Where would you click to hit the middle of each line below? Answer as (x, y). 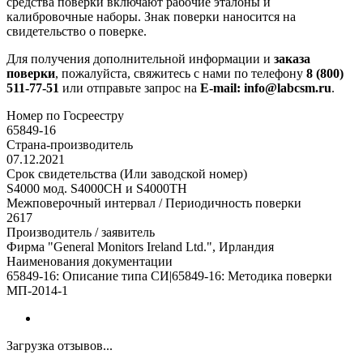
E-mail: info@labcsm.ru (266, 88)
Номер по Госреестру (65, 116)
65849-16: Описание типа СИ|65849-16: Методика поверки (169, 276)
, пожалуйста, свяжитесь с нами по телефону (181, 74)
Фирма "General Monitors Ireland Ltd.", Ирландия (140, 247)
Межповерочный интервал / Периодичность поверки (154, 203)
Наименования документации (90, 262)
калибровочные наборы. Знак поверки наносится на (151, 17)
